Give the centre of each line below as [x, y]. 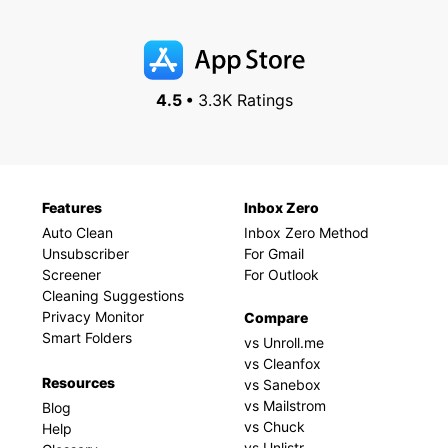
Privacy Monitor [93, 316]
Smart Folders [87, 337]
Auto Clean [77, 232]
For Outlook [281, 274]
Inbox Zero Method [306, 232]
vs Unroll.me [284, 342]
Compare [276, 317]
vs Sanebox [282, 384]
